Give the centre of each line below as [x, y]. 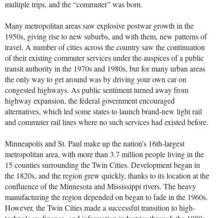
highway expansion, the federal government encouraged [90, 101]
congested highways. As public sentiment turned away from [97, 90]
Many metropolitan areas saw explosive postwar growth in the [99, 26]
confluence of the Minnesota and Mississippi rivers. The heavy [100, 186]
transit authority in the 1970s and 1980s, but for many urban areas [105, 69]
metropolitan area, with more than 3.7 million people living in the [104, 154]
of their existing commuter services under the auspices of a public [104, 58]
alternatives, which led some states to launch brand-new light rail [103, 111]
